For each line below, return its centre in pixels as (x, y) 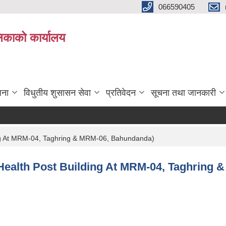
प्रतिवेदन (121, 93)
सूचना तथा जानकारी (183, 93)
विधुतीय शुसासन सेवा (57, 93)
